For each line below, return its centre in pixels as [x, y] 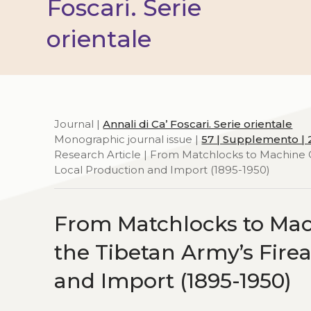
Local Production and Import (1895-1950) [162, 170]
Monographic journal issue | [128, 139]
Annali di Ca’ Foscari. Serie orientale [198, 124]
